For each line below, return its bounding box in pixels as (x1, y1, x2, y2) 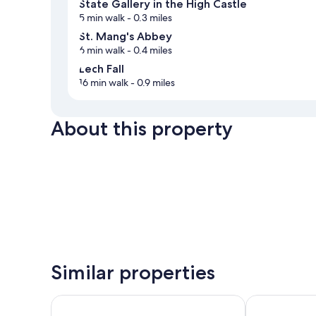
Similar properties (51, 260, 215, 285)
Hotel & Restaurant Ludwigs (50, 294, 192, 310)
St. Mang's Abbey (79, 30, 172, 44)
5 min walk (79, 11, 125, 25)
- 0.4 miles (125, 44, 172, 57)
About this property (51, 116, 233, 141)
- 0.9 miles (128, 76, 175, 90)
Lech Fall (79, 62, 124, 76)
